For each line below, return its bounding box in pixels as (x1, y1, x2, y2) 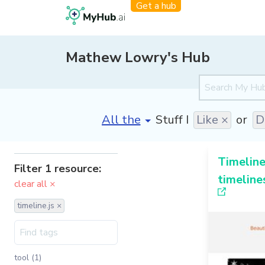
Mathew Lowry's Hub (66, 48, 210, 67)
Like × (196, 111, 228, 128)
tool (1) (14, 252, 41, 263)
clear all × (14, 177, 56, 190)
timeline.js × (17, 200, 62, 211)
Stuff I (155, 111, 189, 128)
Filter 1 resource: (14, 161, 101, 176)
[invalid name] (101, 108, 179, 124)
